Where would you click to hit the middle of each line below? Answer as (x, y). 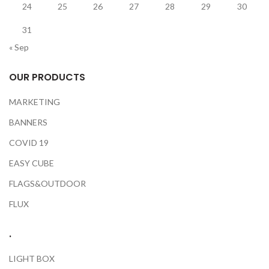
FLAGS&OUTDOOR (47, 183)
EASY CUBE (32, 163)
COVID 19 (29, 143)
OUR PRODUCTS (47, 77)
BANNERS (28, 122)
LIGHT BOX (32, 258)
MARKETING (35, 102)
